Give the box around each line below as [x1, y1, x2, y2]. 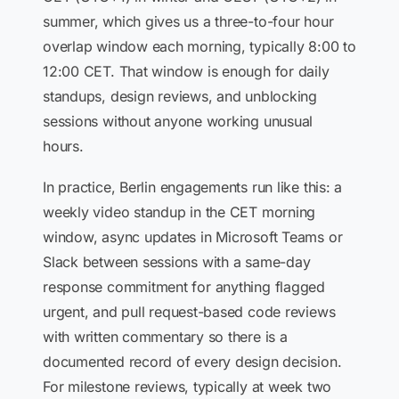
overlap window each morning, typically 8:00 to [43, 37, 356, 55]
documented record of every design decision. [43, 353, 342, 370]
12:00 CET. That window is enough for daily [43, 62, 330, 80]
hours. [43, 137, 84, 155]
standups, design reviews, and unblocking [43, 87, 317, 105]
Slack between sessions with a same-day [43, 253, 311, 271]
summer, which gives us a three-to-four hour [43, 12, 334, 30]
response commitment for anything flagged [43, 278, 325, 296]
